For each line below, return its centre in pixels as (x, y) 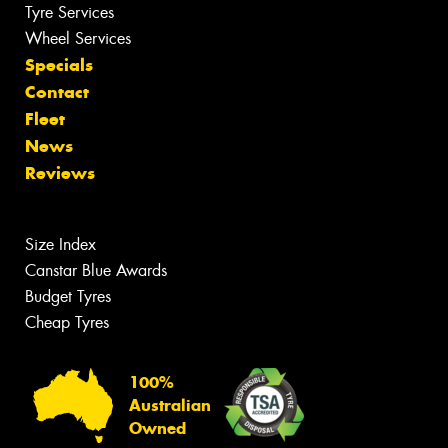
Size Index (60, 245)
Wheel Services (78, 39)
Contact (57, 92)
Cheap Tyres (67, 323)
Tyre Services (69, 13)
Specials (59, 65)
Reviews (60, 173)
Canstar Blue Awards (96, 271)
